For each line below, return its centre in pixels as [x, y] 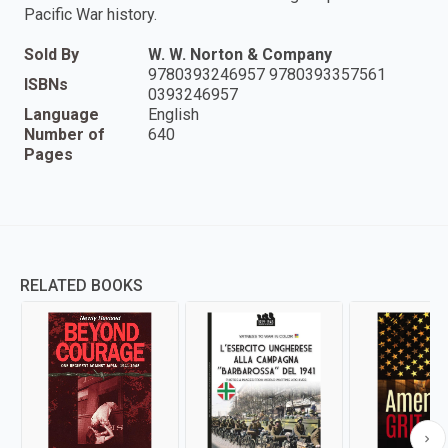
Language [61, 115]
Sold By [51, 55]
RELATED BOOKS [81, 286]
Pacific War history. [90, 15]
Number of [64, 135]
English [173, 115]
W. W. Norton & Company [240, 55]
